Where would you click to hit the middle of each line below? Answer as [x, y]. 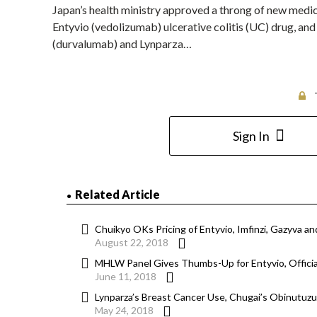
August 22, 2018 [132, 243]
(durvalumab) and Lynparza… [122, 44]
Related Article [117, 195]
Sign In [251, 136]
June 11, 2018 [126, 277]
